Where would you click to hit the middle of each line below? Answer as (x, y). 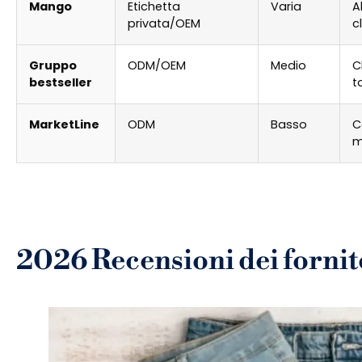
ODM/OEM (157, 66)
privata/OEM (164, 24)
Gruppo (53, 66)
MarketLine (64, 125)
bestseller (61, 83)
